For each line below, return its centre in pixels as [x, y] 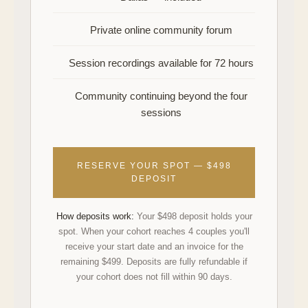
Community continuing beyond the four [161, 96]
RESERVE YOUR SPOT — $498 [154, 166]
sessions [161, 112]
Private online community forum [161, 30]
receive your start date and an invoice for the [154, 246]
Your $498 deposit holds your [193, 216]
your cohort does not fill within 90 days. [154, 277]
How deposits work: [95, 216]
